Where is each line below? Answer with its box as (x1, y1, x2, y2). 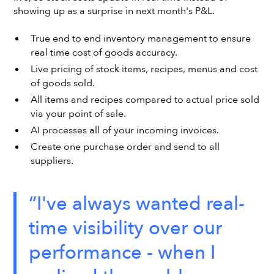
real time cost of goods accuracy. (30, 46, 177, 60)
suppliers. (30, 154, 73, 168)
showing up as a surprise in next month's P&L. (13, 4, 215, 18)
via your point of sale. (30, 107, 126, 121)
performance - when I (28, 240, 215, 267)
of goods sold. (30, 76, 95, 91)
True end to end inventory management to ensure (30, 32, 251, 46)
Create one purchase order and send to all (30, 140, 220, 154)
